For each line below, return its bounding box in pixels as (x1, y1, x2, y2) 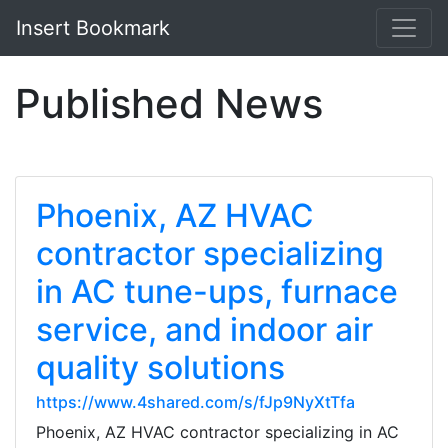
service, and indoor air (36, 310, 373, 349)
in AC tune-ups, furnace (36, 272, 398, 311)
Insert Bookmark (16, 16, 170, 40)
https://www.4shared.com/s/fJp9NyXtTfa (36, 392, 355, 412)
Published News (15, 79, 323, 128)
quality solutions (36, 348, 285, 387)
